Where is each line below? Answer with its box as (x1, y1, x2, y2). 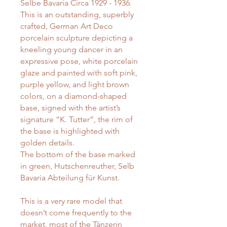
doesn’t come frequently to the (20, 208, 132, 218)
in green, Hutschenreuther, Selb (20, 161, 134, 171)
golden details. (20, 138, 74, 148)
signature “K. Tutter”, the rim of (20, 115, 133, 125)
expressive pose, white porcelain (20, 56, 138, 66)
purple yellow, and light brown (20, 80, 129, 90)
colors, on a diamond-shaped (20, 91, 127, 101)
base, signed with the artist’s (20, 103, 121, 113)
